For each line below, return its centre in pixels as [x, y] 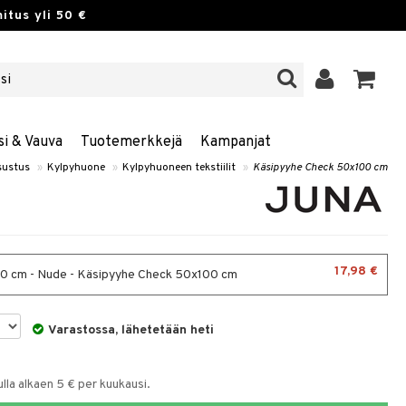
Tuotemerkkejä [131, 142]
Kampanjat [235, 142]
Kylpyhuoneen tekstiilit [179, 168]
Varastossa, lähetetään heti [131, 330]
